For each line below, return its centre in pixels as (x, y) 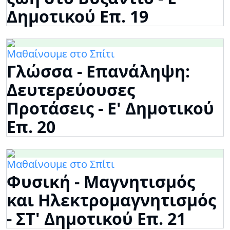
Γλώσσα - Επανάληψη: (98, 71)
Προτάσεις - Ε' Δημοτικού (110, 108)
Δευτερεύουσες (71, 90)
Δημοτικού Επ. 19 (78, 16)
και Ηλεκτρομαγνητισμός (111, 200)
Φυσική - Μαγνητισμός (101, 182)
